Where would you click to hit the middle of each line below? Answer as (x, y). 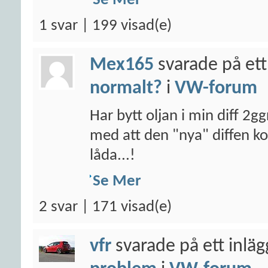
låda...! (112, 156)
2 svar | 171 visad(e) (105, 207)
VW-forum (216, 89)
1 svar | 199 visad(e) (105, 26)
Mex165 (122, 65)
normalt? (126, 89)
